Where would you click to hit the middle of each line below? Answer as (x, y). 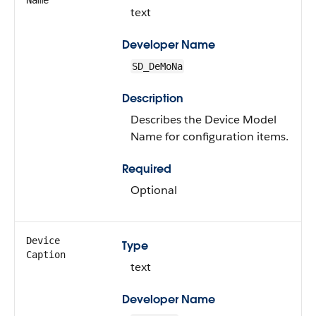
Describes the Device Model (203, 120)
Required (147, 169)
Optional (154, 190)
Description (153, 98)
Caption (46, 255)
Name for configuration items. (209, 136)
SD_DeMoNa (157, 66)
